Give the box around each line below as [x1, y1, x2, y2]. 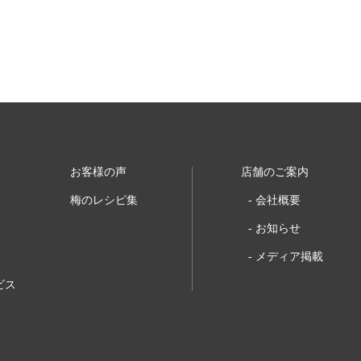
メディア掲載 [255, 250, 323, 263]
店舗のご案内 [241, 165, 309, 178]
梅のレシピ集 [70, 193, 139, 206]
